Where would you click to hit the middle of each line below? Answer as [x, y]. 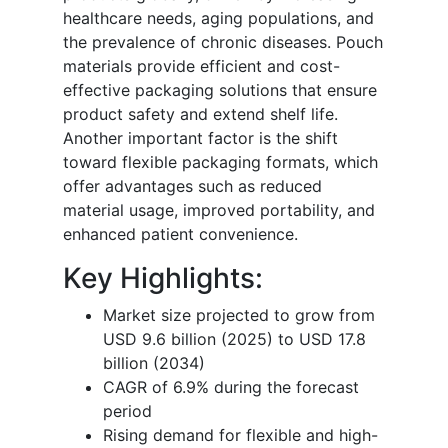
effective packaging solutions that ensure [220, 89]
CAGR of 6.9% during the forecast [231, 386]
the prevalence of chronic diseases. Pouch [223, 41]
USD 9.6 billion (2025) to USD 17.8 [234, 338]
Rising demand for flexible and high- [240, 434]
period [127, 410]
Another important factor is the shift [200, 137]
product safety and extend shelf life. [200, 113]
